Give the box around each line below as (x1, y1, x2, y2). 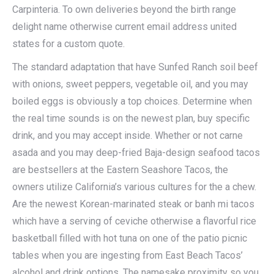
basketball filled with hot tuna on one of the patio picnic (12, 232, 247, 244)
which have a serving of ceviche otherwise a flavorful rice (12, 215, 256, 227)
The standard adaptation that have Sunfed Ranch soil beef (12, 61, 258, 73)
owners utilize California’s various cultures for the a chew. (12, 181, 256, 193)
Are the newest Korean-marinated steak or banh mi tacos (12, 198, 254, 210)
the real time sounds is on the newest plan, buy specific (12, 113, 250, 124)
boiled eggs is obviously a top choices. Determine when (12, 95, 252, 107)
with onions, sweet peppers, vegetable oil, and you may (12, 78, 248, 90)
